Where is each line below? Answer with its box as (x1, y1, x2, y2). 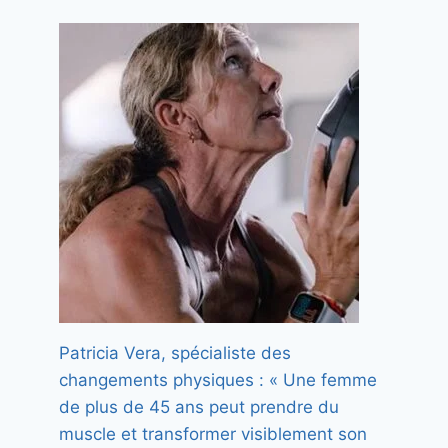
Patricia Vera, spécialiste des (59, 343, 292, 363)
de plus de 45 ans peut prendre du (59, 397, 340, 417)
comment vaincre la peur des (47, 410, 330, 435)
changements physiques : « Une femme (59, 370, 378, 390)
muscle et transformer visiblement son (59, 424, 368, 444)
